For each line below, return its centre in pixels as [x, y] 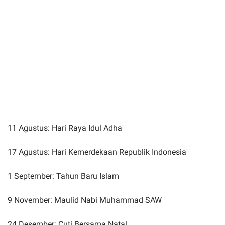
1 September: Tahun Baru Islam [63, 176]
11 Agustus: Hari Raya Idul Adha [65, 128]
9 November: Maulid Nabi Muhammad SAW [85, 200]
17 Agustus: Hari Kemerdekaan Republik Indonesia [97, 152]
